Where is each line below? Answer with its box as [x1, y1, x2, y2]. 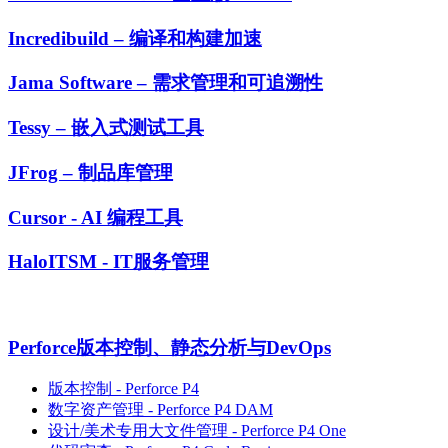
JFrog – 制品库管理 [8, 161, 173, 183]
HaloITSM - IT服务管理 [8, 251, 209, 273]
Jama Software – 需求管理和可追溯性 [8, 72, 323, 94]
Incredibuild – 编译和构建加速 [8, 27, 262, 49]
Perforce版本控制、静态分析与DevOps [8, 336, 331, 358]
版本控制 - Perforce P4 [48, 380, 199, 398]
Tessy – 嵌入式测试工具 [8, 117, 204, 139]
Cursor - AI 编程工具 [8, 206, 183, 228]
